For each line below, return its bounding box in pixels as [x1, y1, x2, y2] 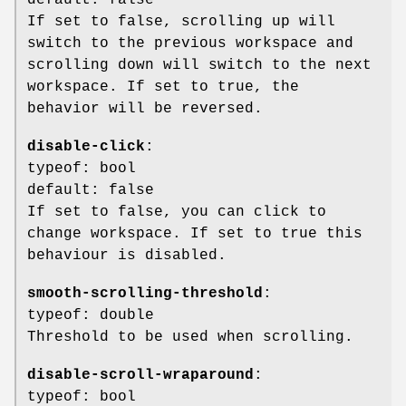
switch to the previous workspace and [27, 34, 353, 52]
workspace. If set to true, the [27, 78, 299, 95]
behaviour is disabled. [27, 246, 227, 264]
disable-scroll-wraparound [27, 366, 254, 383]
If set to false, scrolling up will [27, 13, 335, 30]
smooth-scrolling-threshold [27, 285, 263, 302]
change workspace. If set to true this [27, 225, 362, 242]
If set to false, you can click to [27, 203, 326, 220]
